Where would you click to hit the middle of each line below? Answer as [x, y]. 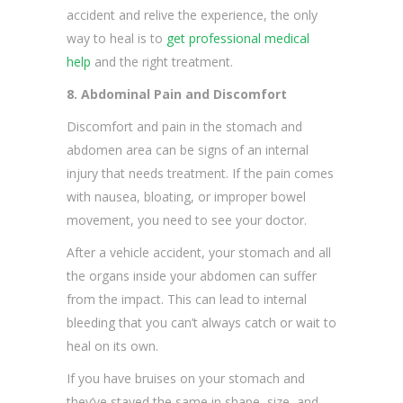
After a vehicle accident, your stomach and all [199, 253]
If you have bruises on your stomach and [186, 379]
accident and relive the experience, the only [192, 15]
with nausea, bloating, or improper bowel [186, 197]
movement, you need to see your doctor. [188, 220]
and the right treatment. [162, 62]
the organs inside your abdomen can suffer [192, 276]
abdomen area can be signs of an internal [188, 150]
